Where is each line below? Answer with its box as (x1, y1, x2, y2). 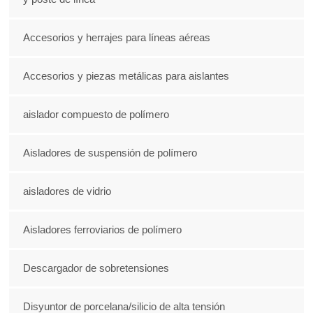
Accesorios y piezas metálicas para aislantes (23, 70, 230, 82)
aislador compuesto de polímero (23, 108, 170, 121)
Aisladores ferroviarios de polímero (23, 224, 182, 236)
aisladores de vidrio (23, 185, 112, 198)
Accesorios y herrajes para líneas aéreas (23, 31, 211, 44)
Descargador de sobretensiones (23, 262, 170, 275)
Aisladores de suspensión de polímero (23, 147, 198, 159)
